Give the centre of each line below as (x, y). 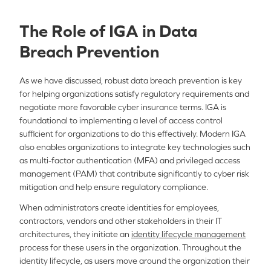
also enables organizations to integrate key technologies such (135, 147)
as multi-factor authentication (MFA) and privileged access (130, 160)
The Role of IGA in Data (108, 31)
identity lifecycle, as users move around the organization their (135, 261)
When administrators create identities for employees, (119, 207)
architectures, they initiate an (75, 234)
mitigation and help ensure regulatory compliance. (114, 187)
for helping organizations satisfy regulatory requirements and (134, 94)
